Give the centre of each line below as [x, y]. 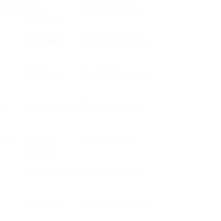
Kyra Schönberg [50, 171]
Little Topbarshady [111, 8]
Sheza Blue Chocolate [115, 73]
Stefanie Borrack [51, 106]
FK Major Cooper [109, 138]
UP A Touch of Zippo [114, 40]
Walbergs [39, 152]
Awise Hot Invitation [114, 203]
